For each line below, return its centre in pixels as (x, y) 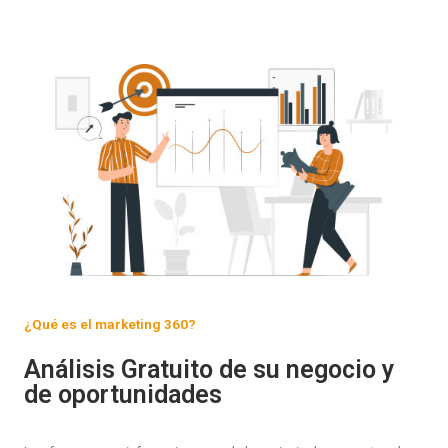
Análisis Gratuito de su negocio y (209, 369)
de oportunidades (123, 394)
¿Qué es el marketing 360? (110, 323)
